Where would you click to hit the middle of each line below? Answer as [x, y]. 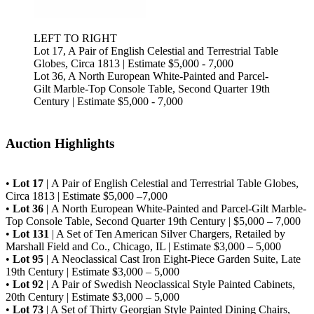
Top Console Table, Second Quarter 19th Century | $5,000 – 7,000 [153, 221]
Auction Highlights [60, 144]
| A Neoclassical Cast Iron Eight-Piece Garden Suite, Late [172, 259]
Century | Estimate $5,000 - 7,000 [108, 101]
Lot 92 [28, 284]
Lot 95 [28, 259]
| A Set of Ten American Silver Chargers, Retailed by [167, 233]
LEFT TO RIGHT [75, 38]
